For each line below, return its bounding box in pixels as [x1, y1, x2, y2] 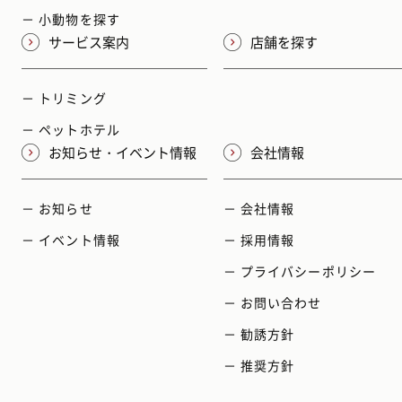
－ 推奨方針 [223, 355, 295, 374]
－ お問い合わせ [223, 293, 322, 311]
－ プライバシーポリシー [223, 261, 377, 280]
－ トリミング [22, 88, 107, 107]
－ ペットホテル [22, 119, 120, 138]
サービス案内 [48, 31, 129, 52]
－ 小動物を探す [22, 9, 120, 28]
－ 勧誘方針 [223, 324, 295, 343]
